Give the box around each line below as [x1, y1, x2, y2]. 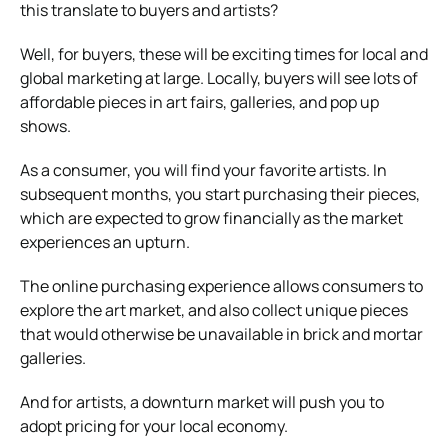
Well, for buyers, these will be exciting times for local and [20, 42, 428, 65]
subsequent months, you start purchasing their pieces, [20, 182, 420, 205]
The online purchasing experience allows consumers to [20, 274, 423, 297]
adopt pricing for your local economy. [20, 414, 288, 437]
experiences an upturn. [20, 230, 190, 253]
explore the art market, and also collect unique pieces [20, 298, 408, 321]
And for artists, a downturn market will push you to [20, 390, 384, 413]
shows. [20, 114, 71, 137]
